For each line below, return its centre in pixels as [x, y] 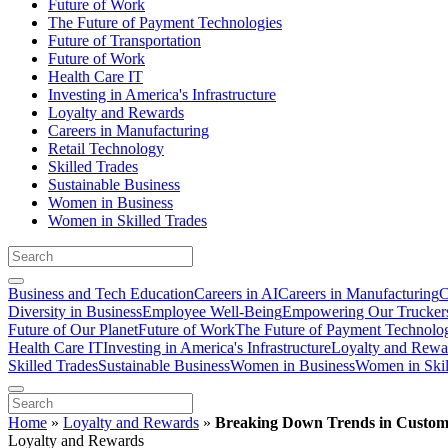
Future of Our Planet [73, 329]
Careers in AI [236, 293]
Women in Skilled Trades [127, 220]
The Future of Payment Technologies [165, 22]
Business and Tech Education [101, 293]
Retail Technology [106, 148]
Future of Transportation [124, 40]
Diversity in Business [75, 311]
